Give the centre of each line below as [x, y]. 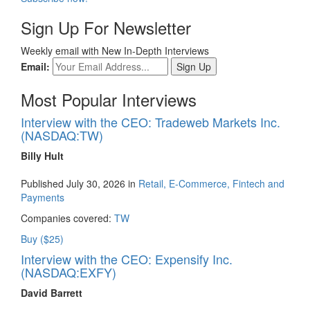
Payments [43, 197]
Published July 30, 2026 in [80, 183]
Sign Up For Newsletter [106, 27]
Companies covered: [67, 218]
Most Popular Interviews [109, 99]
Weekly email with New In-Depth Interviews [115, 50]
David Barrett [52, 292]
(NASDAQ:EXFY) [69, 272]
